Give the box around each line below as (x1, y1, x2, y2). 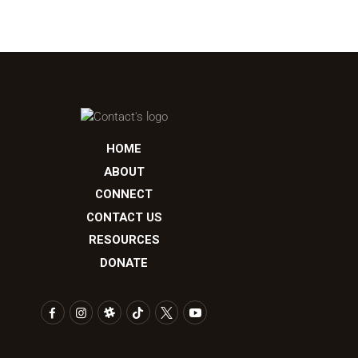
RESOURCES (88, 233, 160, 248)
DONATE (100, 255, 148, 270)
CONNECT (95, 187, 153, 202)
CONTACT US (86, 209, 162, 225)
